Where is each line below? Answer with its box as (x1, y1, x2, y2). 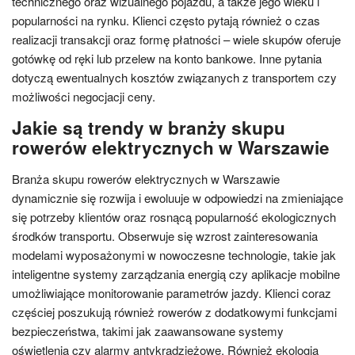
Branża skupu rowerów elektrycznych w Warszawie (12, 170, 280, 187)
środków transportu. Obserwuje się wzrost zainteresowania (12, 227, 318, 244)
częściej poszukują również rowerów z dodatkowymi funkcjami (12, 303, 337, 320)
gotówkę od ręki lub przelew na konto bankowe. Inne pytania (12, 49, 322, 67)
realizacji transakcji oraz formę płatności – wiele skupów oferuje (12, 30, 341, 48)
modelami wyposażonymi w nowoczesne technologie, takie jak (12, 246, 336, 263)
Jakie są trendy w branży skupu (12, 114, 285, 140)
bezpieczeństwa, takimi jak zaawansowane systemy (12, 322, 284, 339)
